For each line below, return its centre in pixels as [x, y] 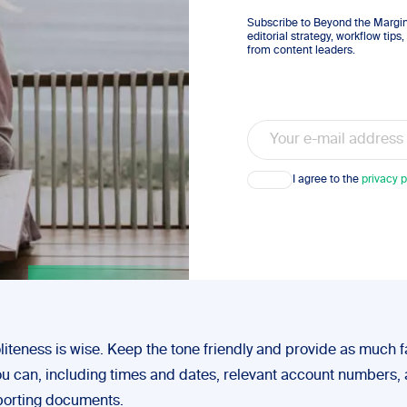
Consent [268, 176]
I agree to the [327, 179]
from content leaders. [301, 51]
